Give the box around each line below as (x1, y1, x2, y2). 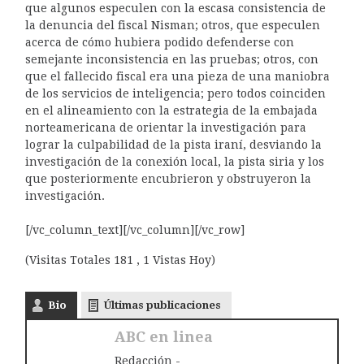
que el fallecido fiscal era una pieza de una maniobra (24, 69, 330, 83)
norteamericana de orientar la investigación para (24, 120, 306, 134)
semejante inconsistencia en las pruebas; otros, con (24, 52, 318, 66)
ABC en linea (114, 328, 213, 346)
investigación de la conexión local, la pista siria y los (24, 154, 324, 168)
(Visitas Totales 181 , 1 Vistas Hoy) (24, 253, 215, 267)
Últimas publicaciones (103, 299, 221, 312)
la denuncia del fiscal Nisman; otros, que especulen (24, 18, 320, 32)
